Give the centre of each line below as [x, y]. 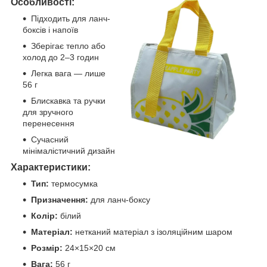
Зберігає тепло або [68, 46]
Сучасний [50, 140]
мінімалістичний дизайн [69, 151]
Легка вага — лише [68, 74]
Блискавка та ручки [68, 101]
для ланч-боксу [119, 200]
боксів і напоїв [50, 30]
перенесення [49, 124]
